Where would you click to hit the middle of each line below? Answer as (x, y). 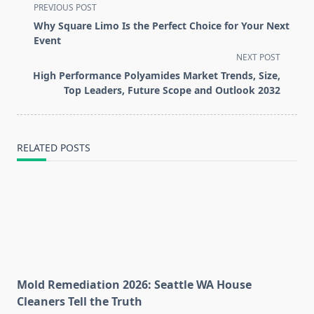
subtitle (36, 40)
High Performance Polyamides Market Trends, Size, (157, 76)
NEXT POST (258, 57)
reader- (36, 73)
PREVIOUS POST (65, 8)
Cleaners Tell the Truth (80, 302)
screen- (36, 56)
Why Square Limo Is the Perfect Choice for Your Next (162, 26)
